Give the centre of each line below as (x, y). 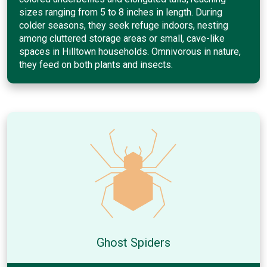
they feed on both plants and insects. (96, 64)
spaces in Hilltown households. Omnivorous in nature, (130, 51)
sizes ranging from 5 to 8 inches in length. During (121, 12)
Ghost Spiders (133, 242)
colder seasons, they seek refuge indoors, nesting (124, 25)
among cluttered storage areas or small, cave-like (122, 38)
